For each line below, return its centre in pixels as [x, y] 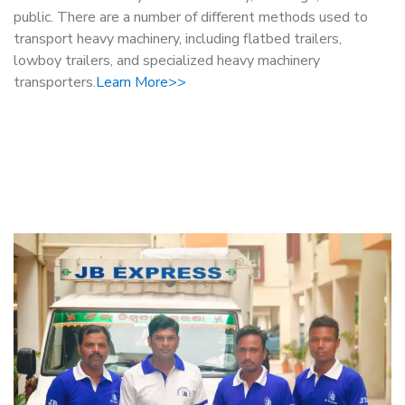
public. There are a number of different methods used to [191, 17]
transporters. [55, 82]
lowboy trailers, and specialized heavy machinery [167, 61]
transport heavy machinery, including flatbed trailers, [178, 39]
